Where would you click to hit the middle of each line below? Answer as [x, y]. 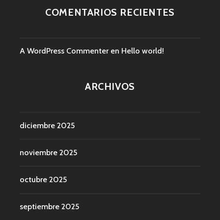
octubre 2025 [43, 179]
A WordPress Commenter [64, 51]
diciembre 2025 [47, 125]
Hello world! [143, 51]
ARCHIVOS [110, 87]
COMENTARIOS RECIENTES [110, 13]
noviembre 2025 [48, 152]
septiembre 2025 [49, 207]
